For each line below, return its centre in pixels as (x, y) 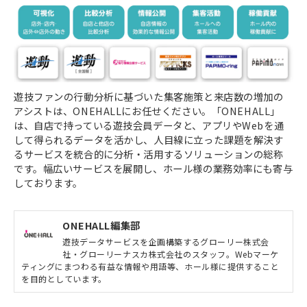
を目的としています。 (64, 278)
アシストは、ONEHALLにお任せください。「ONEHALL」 (147, 110)
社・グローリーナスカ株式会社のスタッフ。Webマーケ (171, 254)
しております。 (49, 182)
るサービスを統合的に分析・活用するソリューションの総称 (149, 153)
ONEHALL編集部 (101, 225)
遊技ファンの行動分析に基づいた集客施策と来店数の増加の (149, 96)
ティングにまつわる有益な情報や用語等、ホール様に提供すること (150, 266)
